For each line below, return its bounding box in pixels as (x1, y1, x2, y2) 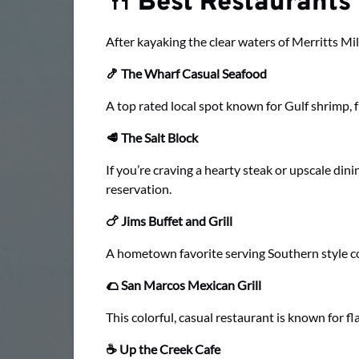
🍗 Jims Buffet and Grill (106, 213, 232, 229)
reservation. (106, 181, 171, 197)
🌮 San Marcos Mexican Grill (106, 277, 261, 293)
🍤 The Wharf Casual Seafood (106, 66, 267, 82)
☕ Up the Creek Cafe (106, 341, 220, 357)
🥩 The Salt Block (106, 130, 198, 146)
